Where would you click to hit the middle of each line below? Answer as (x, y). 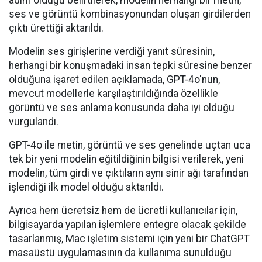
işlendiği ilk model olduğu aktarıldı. (86, 187)
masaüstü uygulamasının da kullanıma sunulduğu (120, 253)
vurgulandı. (34, 122)
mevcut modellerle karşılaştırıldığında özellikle (113, 94)
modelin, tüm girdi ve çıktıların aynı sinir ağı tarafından (129, 173)
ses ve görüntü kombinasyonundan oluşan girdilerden (130, 14)
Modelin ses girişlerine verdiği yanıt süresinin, (112, 51)
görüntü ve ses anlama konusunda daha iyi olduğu (122, 108)
